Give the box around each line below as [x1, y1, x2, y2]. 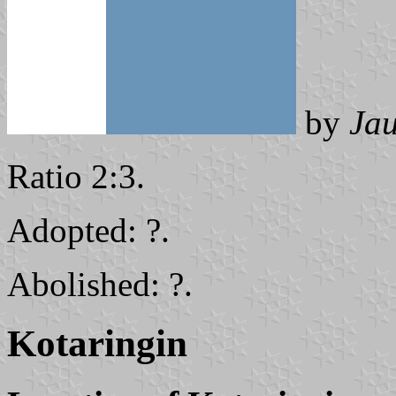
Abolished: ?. [7, 265, 193, 303]
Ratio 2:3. [7, 157, 145, 195]
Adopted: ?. [7, 211, 170, 249]
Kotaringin [7, 322, 187, 364]
